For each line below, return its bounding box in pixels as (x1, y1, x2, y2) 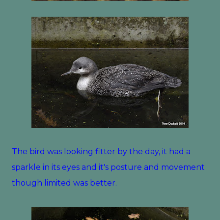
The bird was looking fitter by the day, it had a (12, 147, 191, 156)
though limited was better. (12, 178, 119, 188)
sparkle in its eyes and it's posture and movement (12, 163, 205, 172)
